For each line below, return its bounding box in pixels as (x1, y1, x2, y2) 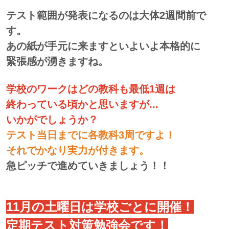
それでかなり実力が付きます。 (6, 144, 149, 156)
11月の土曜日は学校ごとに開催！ (6, 199, 194, 214)
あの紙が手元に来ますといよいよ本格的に (6, 40, 200, 52)
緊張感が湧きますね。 (6, 55, 108, 67)
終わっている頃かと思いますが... (6, 98, 158, 110)
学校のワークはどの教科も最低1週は (6, 83, 175, 95)
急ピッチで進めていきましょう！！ (6, 159, 170, 171)
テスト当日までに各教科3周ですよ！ (6, 129, 175, 141)
